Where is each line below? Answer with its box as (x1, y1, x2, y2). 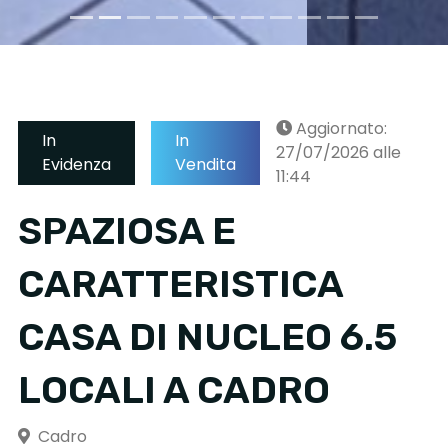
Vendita (175, 152, 236, 176)
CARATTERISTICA (18, 260, 343, 307)
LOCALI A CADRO (18, 366, 330, 413)
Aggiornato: (296, 116, 387, 140)
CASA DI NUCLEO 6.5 (18, 313, 397, 360)
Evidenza (42, 152, 111, 176)
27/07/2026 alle (276, 140, 401, 164)
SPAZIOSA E (18, 207, 236, 254)
